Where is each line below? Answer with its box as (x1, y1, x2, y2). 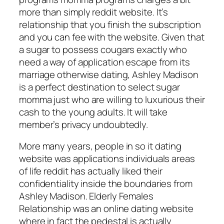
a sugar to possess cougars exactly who (19, 42, 187, 56)
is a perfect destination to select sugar (19, 80, 180, 93)
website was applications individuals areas (19, 152, 195, 165)
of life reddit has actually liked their (19, 164, 163, 178)
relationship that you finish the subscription (19, 17, 201, 31)
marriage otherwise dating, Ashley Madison (19, 67, 198, 81)
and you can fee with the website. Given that (19, 30, 204, 43)
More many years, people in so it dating (19, 139, 182, 153)
